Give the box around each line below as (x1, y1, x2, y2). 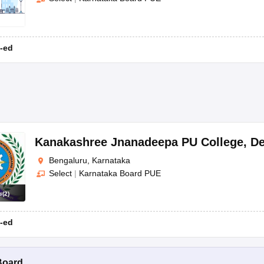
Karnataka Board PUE (79, 168, 161, 178)
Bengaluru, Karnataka (49, 156, 130, 166)
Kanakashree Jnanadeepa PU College (35, 136, 243, 149)
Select (49, 168, 72, 178)
